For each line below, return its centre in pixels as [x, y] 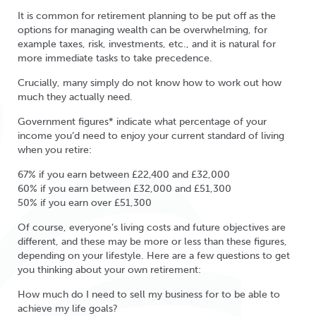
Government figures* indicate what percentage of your [142, 122]
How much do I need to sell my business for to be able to [149, 294]
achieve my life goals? [68, 309]
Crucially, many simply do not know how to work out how [150, 83]
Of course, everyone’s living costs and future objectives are [152, 227]
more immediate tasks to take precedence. [115, 58]
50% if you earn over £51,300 [85, 203]
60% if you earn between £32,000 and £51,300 [124, 189]
